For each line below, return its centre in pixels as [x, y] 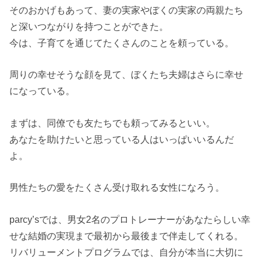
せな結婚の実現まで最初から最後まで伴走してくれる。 [127, 235]
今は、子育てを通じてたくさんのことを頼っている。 [122, 43]
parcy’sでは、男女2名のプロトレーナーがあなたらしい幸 [130, 219]
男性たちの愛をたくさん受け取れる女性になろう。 [117, 187]
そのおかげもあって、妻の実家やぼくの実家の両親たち [127, 10]
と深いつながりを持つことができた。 [89, 27]
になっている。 [42, 91]
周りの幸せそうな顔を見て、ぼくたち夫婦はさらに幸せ [127, 75]
